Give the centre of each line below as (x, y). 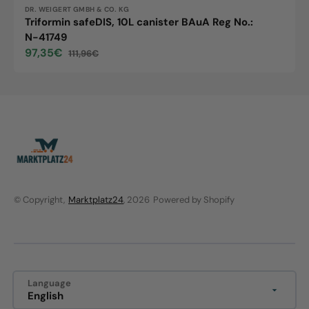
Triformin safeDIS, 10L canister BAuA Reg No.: (139, 22)
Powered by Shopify (194, 200)
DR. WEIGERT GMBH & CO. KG (77, 10)
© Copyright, (39, 200)
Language (49, 283)
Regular (83, 60)
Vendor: (45, 13)
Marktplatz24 (96, 200)
